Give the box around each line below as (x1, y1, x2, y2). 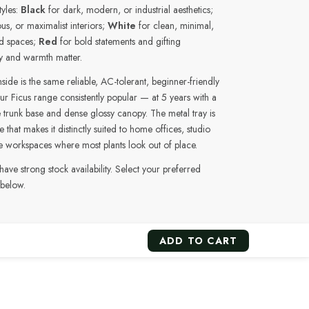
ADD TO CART (159, 234, 238, 248)
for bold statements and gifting (57, 34, 181, 49)
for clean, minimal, (135, 19, 214, 33)
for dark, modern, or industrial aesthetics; (45, 3, 213, 17)
